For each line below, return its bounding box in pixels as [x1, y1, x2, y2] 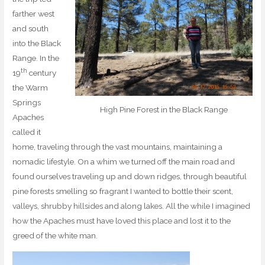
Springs [12, 98, 41, 108]
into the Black [12, 38, 62, 49]
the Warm [12, 83, 49, 93]
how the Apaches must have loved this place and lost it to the [12, 216, 231, 226]
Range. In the [12, 53, 60, 63]
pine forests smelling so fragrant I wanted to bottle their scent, [12, 186, 234, 196]
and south [12, 24, 49, 34]
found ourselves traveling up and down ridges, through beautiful [12, 172, 247, 182]
